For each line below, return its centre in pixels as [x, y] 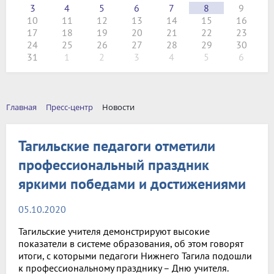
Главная [21, 107]
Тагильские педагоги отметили [117, 146]
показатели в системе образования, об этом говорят [131, 243]
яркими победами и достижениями [132, 183]
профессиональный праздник [114, 165]
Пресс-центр [69, 107]
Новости [118, 107]
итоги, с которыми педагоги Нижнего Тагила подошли [135, 255]
